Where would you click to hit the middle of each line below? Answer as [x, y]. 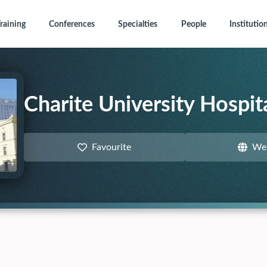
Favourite [111, 147]
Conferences [72, 24]
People [193, 24]
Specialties [138, 24]
